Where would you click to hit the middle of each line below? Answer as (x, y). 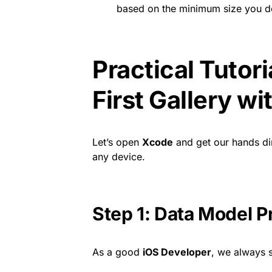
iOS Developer (177, 252)
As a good (117, 252)
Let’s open (117, 142)
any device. (119, 157)
